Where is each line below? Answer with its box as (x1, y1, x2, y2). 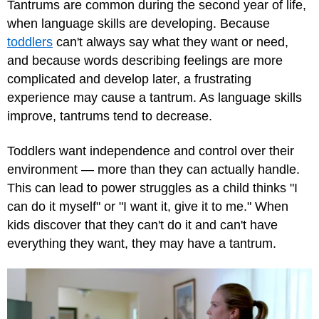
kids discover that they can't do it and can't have (7, 217, 278, 232)
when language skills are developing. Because (7, 16, 270, 31)
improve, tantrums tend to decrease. (7, 109, 212, 123)
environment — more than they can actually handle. (7, 162, 300, 177)
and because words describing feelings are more (7, 53, 283, 68)
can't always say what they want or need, (53, 35, 288, 49)
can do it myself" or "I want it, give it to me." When (7, 199, 288, 214)
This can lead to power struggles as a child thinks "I (7, 180, 298, 195)
